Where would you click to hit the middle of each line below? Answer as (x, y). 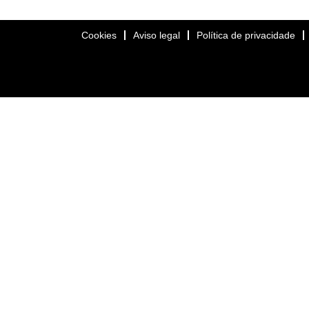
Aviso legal (157, 35)
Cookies (99, 35)
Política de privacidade (246, 35)
